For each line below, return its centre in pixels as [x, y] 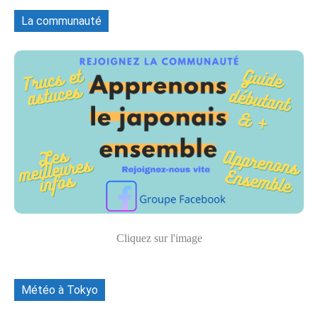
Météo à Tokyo [60, 290]
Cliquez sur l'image [159, 238]
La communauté [61, 21]
